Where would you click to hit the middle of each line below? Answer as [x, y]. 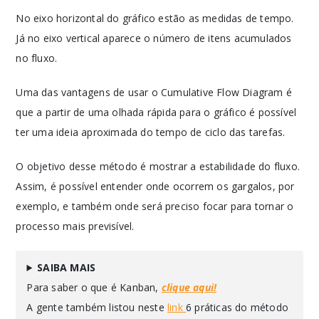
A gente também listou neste [97, 307]
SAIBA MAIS [67, 267]
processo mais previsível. [75, 226]
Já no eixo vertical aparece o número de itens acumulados [154, 38]
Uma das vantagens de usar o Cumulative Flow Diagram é [154, 92]
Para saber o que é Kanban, [94, 287]
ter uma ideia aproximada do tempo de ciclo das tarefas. [151, 132]
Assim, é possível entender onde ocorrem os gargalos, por [155, 186]
